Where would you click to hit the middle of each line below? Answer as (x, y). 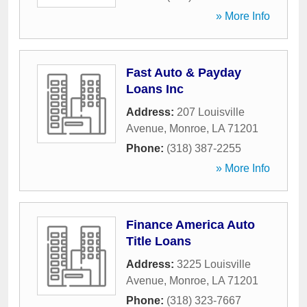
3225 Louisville (214, 264)
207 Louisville (211, 112)
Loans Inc (155, 89)
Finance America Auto (191, 225)
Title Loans (159, 241)
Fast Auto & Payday (184, 73)
